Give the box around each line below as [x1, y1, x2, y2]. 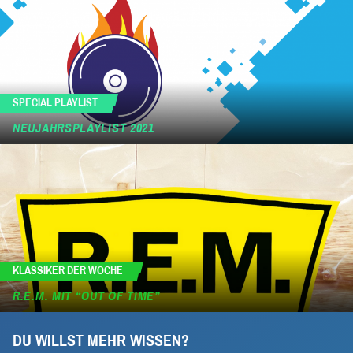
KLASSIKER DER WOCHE [13, 265, 123, 277]
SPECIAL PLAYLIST [13, 96, 98, 109]
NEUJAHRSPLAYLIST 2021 [13, 121, 154, 135]
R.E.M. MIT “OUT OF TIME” [13, 289, 161, 303]
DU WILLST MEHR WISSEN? [13, 332, 189, 350]
